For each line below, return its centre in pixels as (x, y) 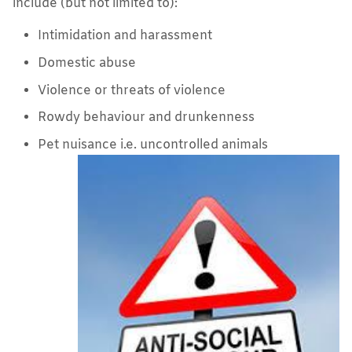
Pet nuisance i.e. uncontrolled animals (153, 145)
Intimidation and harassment (125, 36)
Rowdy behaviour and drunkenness (146, 118)
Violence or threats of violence (132, 90)
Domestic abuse (87, 63)
